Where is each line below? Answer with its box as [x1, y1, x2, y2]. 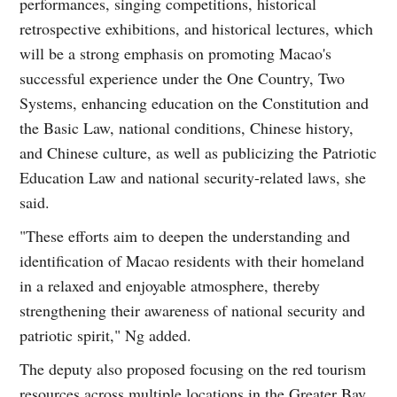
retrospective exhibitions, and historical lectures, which [19, 17, 374, 39]
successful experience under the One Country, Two [19, 66, 346, 89]
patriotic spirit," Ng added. [19, 323, 192, 346]
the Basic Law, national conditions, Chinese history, [19, 116, 354, 138]
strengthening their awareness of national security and [19, 299, 366, 321]
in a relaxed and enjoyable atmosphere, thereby [19, 274, 321, 296]
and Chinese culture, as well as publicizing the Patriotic [19, 141, 378, 163]
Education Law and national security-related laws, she [19, 166, 367, 188]
